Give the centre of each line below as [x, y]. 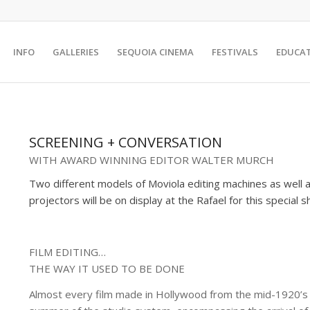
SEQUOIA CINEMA [156, 52]
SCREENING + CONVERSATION [125, 142]
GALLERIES [76, 52]
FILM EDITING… [67, 252]
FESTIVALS [235, 52]
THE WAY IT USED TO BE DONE [107, 268]
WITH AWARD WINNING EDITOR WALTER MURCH [151, 159]
